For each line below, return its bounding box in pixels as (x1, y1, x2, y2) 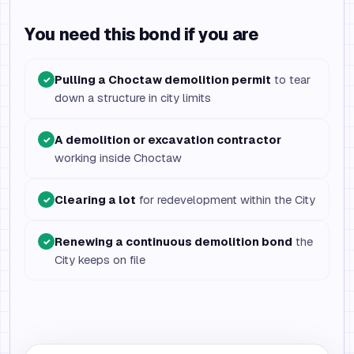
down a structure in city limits (55, 90, 211, 105)
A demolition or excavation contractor (55, 132, 281, 147)
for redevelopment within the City (136, 192, 315, 207)
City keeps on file (55, 252, 145, 267)
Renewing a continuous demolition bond (55, 234, 292, 249)
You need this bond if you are (24, 24, 258, 45)
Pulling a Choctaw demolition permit (55, 72, 271, 87)
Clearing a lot (55, 192, 136, 207)
